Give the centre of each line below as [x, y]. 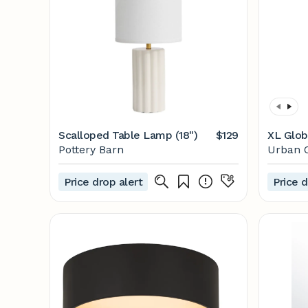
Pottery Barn [91, 150]
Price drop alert [103, 181]
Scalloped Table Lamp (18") [128, 135]
